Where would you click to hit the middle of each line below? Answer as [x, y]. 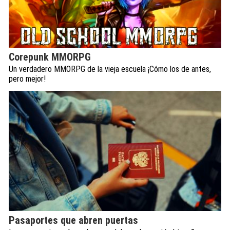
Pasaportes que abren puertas [73, 220]
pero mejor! [27, 79]
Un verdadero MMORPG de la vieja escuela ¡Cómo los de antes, [110, 69]
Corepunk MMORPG [50, 57]
